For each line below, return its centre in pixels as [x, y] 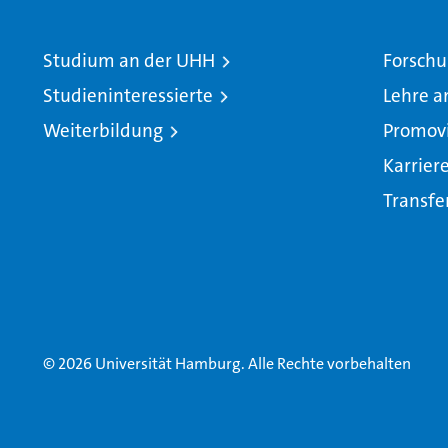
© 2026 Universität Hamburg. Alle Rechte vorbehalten [227, 364]
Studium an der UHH [129, 61]
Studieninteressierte [128, 96]
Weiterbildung [103, 131]
